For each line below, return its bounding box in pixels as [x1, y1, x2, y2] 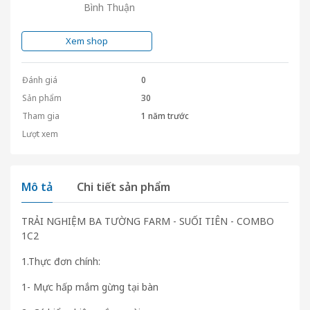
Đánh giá [22, 74, 57, 86]
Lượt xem [22, 128, 58, 140]
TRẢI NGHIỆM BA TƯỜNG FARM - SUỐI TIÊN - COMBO [21, 215, 274, 228]
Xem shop [66, 35, 108, 47]
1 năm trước [141, 110, 189, 122]
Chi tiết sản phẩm [77, 179, 170, 194]
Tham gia [22, 110, 60, 122]
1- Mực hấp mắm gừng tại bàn [21, 280, 158, 293]
